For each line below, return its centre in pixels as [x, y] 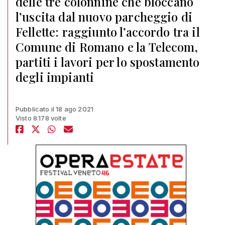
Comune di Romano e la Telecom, [107, 47]
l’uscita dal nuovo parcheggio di [104, 17]
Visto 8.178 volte [41, 118]
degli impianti [55, 77]
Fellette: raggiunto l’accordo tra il [108, 32]
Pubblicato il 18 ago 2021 [54, 109]
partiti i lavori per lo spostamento [108, 62]
